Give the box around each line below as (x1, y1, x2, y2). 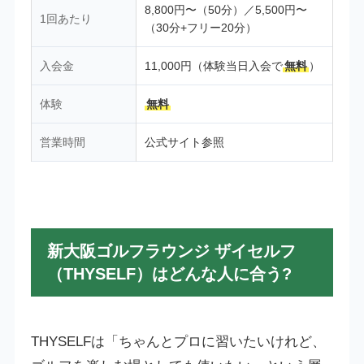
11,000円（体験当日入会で (144, 59, 283, 73)
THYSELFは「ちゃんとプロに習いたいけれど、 (30, 334, 326, 350)
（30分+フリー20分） (144, 21, 257, 35)
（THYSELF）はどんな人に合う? (46, 265, 292, 284)
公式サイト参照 (144, 136, 224, 149)
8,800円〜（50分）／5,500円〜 (144, 3, 307, 17)
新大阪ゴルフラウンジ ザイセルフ (46, 242, 296, 261)
